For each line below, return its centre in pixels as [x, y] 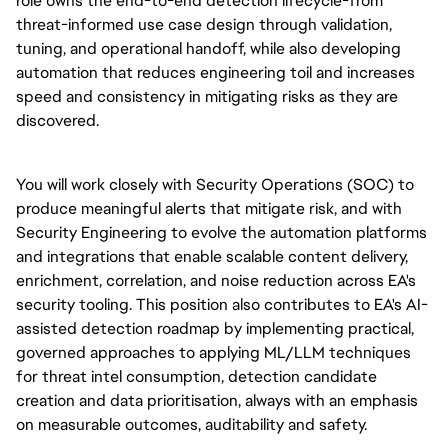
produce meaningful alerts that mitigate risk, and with [209, 208]
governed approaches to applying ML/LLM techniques [213, 352]
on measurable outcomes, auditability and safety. [195, 424]
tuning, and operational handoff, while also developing [208, 48]
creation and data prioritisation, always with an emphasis [217, 400]
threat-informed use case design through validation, [204, 24]
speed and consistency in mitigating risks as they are [207, 96]
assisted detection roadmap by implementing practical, [215, 328]
